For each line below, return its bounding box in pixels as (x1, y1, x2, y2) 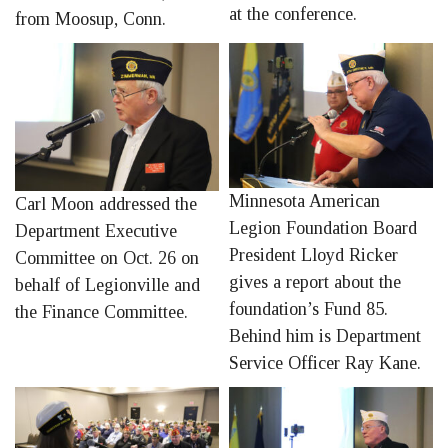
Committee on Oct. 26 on (15, 248, 199, 269)
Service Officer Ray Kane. (229, 352, 421, 373)
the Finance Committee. (15, 302, 188, 323)
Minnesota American (229, 190, 380, 211)
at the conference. (229, 3, 357, 24)
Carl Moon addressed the (15, 194, 197, 215)
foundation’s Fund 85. (229, 298, 388, 319)
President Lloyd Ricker (229, 244, 398, 265)
